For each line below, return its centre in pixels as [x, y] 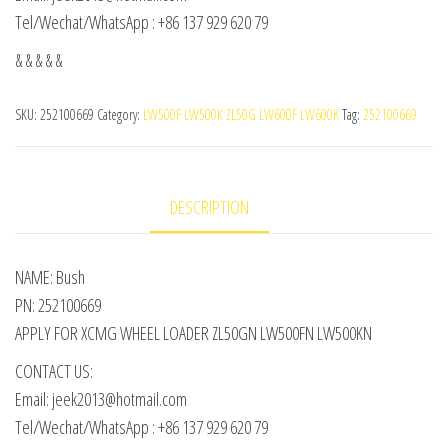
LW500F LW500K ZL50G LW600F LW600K [241, 115]
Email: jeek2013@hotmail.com [101, 399]
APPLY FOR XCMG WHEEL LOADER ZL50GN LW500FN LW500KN [193, 333]
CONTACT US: [54, 371]
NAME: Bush [50, 277]
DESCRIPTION [209, 207]
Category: [120, 115]
